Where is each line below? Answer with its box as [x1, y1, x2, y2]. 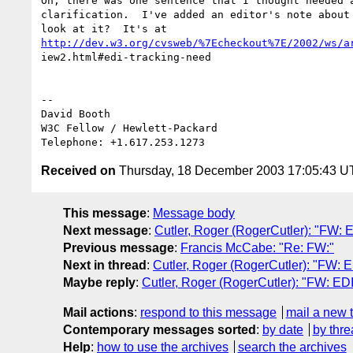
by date [262, 322, 303, 336]
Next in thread [63, 258, 147, 272]
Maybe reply [63, 275, 136, 289]
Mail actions [63, 305, 134, 319]
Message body [153, 206, 235, 220]
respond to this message [140, 305, 277, 319]
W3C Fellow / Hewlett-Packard [41, 121, 217, 134]
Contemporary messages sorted [63, 322, 256, 336]
